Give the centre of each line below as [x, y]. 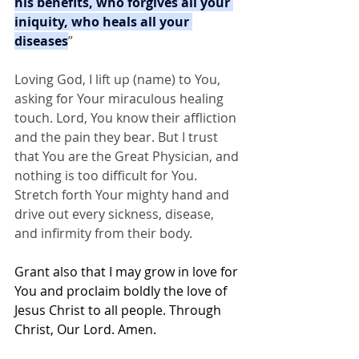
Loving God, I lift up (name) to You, [119, 79]
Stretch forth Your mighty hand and [123, 194]
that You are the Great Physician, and [128, 156]
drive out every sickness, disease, [116, 214]
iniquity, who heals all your [103, 21]
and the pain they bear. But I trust [118, 137]
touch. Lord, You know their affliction [127, 117]
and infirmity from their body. [103, 233]
